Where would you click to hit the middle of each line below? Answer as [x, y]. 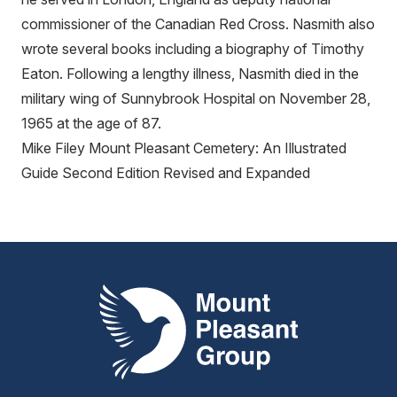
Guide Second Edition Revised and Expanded [166, 172]
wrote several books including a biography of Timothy [193, 48]
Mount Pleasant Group [170, 295]
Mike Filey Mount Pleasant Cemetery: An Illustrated [184, 148]
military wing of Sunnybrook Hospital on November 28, [196, 98]
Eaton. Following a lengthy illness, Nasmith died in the [190, 73]
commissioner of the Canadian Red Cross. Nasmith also [198, 23]
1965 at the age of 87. [91, 123]
